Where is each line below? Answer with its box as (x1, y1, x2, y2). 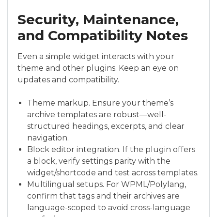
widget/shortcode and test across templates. (27, 168, 199, 177)
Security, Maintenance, (17, 11, 179, 28)
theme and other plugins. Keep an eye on (17, 63, 179, 73)
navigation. (27, 133, 69, 142)
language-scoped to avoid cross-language (27, 202, 190, 212)
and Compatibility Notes (17, 27, 188, 44)
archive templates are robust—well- (27, 109, 167, 119)
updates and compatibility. (17, 75, 119, 84)
